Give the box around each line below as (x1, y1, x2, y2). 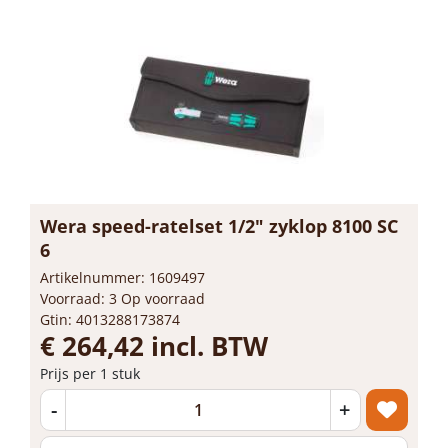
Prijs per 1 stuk (40, 363, 140, 383)
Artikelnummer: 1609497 (40, 267, 205, 287)
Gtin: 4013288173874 (40, 309, 180, 329)
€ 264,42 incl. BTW (40, 327, 268, 364)
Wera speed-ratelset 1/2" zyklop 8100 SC (40, 213, 398, 238)
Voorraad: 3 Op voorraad (40, 288, 205, 308)
